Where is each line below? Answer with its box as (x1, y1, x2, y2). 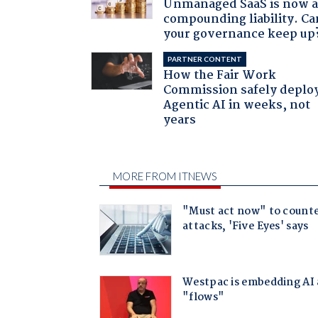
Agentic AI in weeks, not (163, 96, 311, 116)
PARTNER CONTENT (168, 55, 243, 64)
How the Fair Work (163, 66, 277, 86)
